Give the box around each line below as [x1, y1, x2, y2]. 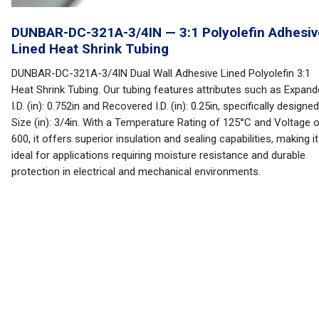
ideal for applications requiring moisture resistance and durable [11, 149, 305, 162]
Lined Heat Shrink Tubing [11, 41, 169, 57]
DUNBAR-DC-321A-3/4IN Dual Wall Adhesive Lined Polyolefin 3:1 [11, 67, 310, 80]
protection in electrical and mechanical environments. [11, 165, 261, 178]
